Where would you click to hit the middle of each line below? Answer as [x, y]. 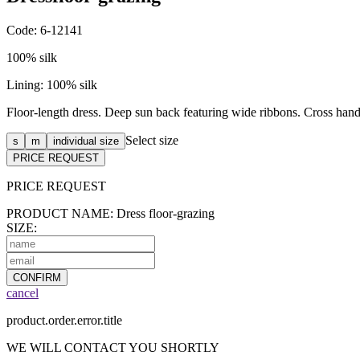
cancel [22, 292]
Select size [152, 140]
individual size [86, 141]
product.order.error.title [64, 320]
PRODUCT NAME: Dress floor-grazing [110, 213]
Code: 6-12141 [45, 30]
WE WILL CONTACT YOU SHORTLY [113, 347]
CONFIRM [37, 277]
